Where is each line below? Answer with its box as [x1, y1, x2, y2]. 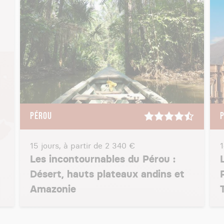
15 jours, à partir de [30, 140, 105, 150]
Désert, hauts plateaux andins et [30, 168, 184, 180]
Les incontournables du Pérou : [30, 153, 175, 165]
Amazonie [30, 183, 76, 195]
